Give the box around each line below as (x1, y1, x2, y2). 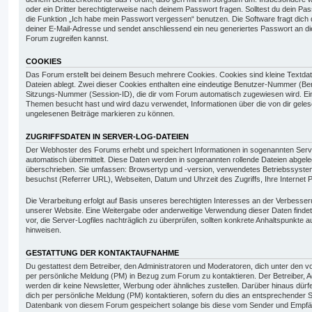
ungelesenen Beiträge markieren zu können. (26, 109, 175, 118)
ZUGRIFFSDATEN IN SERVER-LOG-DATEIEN (26, 132, 189, 141)
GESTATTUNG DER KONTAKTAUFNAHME (26, 248, 179, 257)
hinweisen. (26, 225, 61, 234)
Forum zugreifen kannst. (26, 34, 109, 43)
